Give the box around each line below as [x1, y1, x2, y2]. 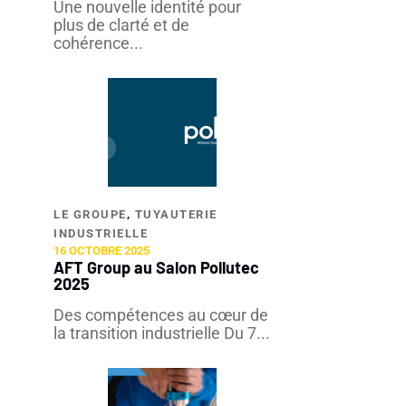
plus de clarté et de [53, 15, 189, 34]
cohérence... [53, 34, 143, 53]
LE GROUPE [53, 208, 127, 221]
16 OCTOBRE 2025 [53, 244, 150, 257]
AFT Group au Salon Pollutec [53, 257, 259, 277]
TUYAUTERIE [134, 208, 217, 221]
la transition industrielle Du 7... [53, 324, 270, 343]
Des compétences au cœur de [53, 305, 268, 324]
